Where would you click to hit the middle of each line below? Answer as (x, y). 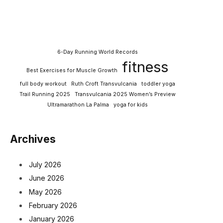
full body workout (43, 84)
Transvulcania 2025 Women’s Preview (125, 95)
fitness (145, 67)
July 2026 (45, 165)
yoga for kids (130, 105)
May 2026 (45, 192)
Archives (33, 139)
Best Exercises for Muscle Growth (72, 71)
